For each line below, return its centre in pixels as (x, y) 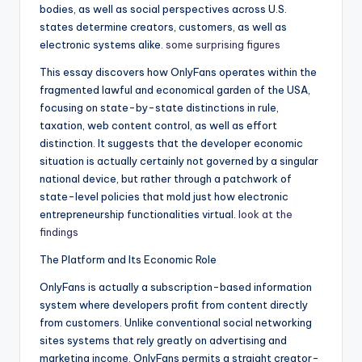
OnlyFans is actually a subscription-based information (176, 287)
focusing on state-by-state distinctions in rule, (159, 108)
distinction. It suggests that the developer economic (171, 143)
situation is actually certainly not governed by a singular (179, 161)
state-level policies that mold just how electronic (164, 197)
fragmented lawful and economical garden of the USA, (175, 90)
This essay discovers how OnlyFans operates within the (178, 72)
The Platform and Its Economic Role (128, 260)
